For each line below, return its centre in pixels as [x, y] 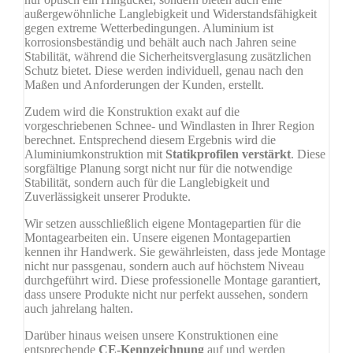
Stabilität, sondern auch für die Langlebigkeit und [147, 183]
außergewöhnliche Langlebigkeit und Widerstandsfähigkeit [171, 14]
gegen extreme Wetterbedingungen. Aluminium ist [149, 28]
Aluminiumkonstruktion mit [95, 154]
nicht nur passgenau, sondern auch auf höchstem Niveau [164, 266]
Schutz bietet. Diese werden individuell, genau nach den [164, 71]
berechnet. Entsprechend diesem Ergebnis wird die [150, 140]
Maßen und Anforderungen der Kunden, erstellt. [144, 85]
